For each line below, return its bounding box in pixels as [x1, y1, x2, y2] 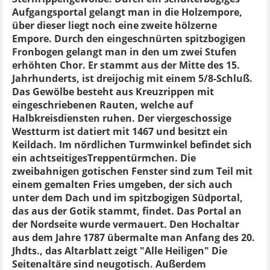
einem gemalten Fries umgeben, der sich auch [12, 178, 233, 190]
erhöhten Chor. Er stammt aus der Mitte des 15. [12, 59, 240, 71]
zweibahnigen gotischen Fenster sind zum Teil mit [12, 165, 253, 177]
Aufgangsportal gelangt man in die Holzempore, [12, 6, 242, 18]
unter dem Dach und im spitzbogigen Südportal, [12, 192, 243, 204]
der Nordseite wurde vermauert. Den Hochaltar [12, 218, 239, 230]
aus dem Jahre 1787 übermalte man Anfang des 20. [12, 231, 255, 243]
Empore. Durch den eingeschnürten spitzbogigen [12, 33, 246, 45]
